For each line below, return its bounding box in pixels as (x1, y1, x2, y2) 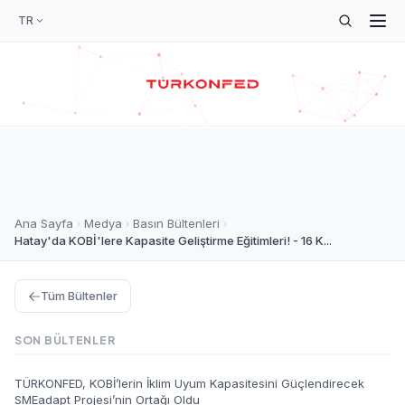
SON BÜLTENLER (14, 334, 116, 347)
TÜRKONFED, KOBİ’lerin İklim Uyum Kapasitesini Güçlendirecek (14, 376, 364, 391)
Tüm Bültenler (41, 288, 118, 303)
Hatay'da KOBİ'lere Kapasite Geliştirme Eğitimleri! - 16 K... (14, 233, 332, 248)
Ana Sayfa (14, 216, 73, 231)
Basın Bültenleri (133, 216, 220, 231)
